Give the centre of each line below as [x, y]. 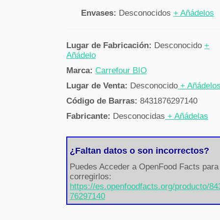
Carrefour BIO [121, 71]
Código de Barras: [103, 101]
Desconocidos [146, 13]
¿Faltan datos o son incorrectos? [140, 151]
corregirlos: [91, 177]
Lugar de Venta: [98, 86]
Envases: [100, 13]
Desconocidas [139, 116]
